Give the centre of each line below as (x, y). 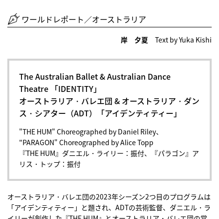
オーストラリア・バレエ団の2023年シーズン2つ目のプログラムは (109, 197)
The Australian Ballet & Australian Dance (95, 77)
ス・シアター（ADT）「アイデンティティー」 (100, 113)
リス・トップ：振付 (50, 164)
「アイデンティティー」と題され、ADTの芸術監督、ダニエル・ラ (109, 208)
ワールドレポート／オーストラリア (84, 19)
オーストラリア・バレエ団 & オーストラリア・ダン (109, 101)
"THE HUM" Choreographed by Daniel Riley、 (91, 132)
